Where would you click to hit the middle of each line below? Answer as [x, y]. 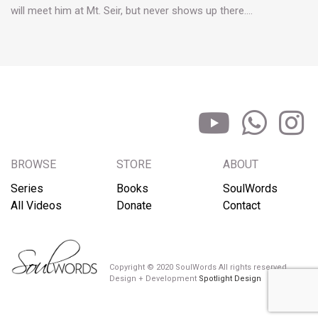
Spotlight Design [230, 278]
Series [27, 189]
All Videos [36, 206]
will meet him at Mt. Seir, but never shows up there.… [132, 11]
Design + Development [154, 278]
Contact [241, 206]
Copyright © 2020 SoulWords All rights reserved [198, 267]
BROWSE [33, 165]
